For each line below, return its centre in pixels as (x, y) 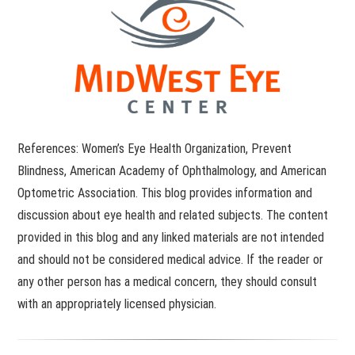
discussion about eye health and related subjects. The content (173, 215)
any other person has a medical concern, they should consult (168, 281)
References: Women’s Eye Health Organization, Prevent (155, 148)
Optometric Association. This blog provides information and (165, 193)
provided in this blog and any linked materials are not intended (171, 237)
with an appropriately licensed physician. (117, 303)
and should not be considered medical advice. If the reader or (171, 259)
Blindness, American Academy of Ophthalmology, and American (172, 170)
